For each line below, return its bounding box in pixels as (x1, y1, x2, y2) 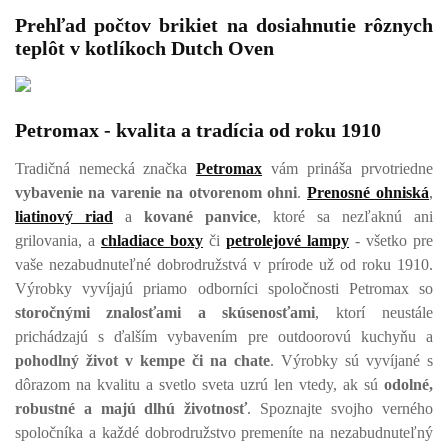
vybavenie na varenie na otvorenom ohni (15, 184, 297, 201)
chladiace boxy (101, 232, 203, 249)
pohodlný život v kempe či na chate (15, 352, 270, 369)
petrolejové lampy (226, 232, 349, 249)
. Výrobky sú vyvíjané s (270, 352, 433, 369)
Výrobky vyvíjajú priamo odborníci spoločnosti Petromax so (15, 280, 433, 297)
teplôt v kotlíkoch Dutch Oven (15, 37, 274, 59)
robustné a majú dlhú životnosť (15, 400, 247, 417)
